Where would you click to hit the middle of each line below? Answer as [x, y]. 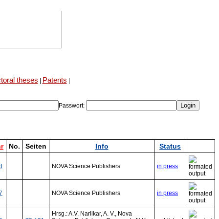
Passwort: [72, 106]
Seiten [36, 146]
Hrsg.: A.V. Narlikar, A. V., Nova [92, 214]
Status [170, 146]
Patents [55, 80]
